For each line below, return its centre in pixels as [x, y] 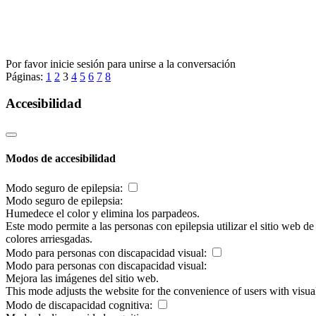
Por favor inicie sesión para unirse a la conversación [121, 63]
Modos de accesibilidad [61, 159]
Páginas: [26, 76]
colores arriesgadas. [49, 238]
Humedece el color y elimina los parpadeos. [103, 213]
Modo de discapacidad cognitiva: [80, 305]
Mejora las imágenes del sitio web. [82, 278]
